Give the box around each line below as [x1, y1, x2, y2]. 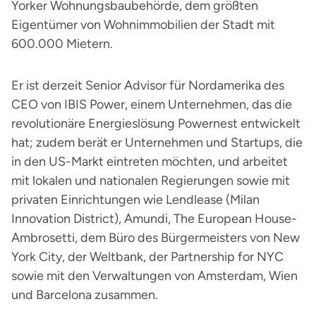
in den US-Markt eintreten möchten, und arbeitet [11, 154, 288, 169]
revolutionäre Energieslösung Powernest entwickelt [11, 116, 300, 131]
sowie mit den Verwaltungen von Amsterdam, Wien [11, 268, 298, 284]
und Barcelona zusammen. [11, 287, 158, 303]
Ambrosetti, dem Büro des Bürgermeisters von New [11, 230, 300, 245]
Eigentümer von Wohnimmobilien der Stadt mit [11, 17, 275, 32]
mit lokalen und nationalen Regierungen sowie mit [11, 173, 290, 188]
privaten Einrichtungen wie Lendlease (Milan [11, 192, 260, 207]
